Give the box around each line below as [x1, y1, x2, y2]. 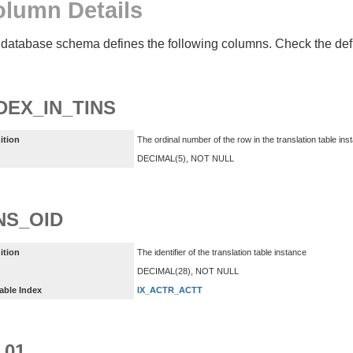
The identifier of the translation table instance [137, 247, 307, 257]
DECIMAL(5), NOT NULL [137, 154, 234, 164]
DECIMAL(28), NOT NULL [137, 266, 239, 276]
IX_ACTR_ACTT [137, 284, 203, 295]
